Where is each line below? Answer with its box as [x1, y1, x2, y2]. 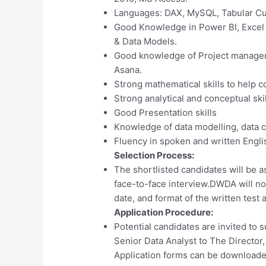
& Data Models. [114, 35, 178, 47]
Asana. [114, 64, 142, 75]
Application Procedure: [114, 206, 214, 218]
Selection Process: [114, 149, 195, 161]
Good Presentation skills [114, 106, 217, 118]
